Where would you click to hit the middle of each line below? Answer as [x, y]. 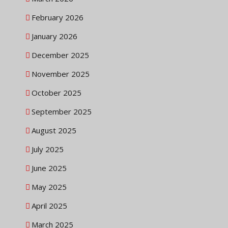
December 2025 [60, 55]
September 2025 [62, 112]
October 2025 [56, 93]
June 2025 [49, 168]
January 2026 [54, 36]
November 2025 [61, 74]
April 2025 [49, 206]
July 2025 [48, 149]
